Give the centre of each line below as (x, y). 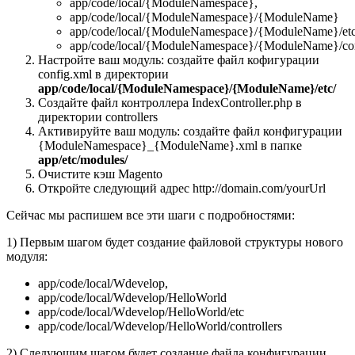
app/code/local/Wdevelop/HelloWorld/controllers (160, 326)
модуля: (27, 256)
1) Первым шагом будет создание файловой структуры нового (175, 242)
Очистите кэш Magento (100, 174)
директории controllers (98, 116)
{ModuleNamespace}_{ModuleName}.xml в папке (170, 145)
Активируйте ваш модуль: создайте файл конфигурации (190, 131)
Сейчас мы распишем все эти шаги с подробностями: (151, 215)
